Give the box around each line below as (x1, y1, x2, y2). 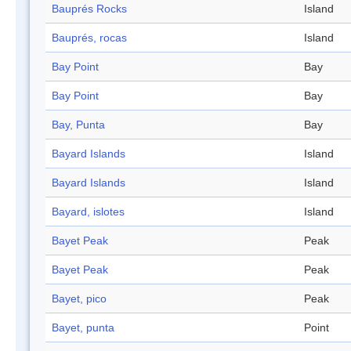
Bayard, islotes (52, 205, 125, 219)
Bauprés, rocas (52, 31, 127, 45)
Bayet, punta (52, 321, 114, 335)
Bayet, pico (52, 292, 107, 306)
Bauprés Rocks (52, 2, 127, 16)
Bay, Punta (52, 118, 105, 132)
